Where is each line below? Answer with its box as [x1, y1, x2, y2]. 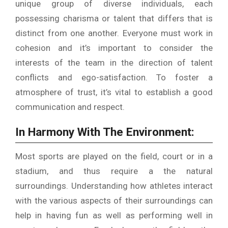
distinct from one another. [15, 28, 120, 39]
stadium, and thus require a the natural [15, 165, 213, 176]
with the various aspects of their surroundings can [15, 195, 213, 206]
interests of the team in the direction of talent [15, 58, 213, 68]
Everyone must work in [122, 28, 213, 39]
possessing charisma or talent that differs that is [15, 13, 213, 24]
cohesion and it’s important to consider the [15, 43, 213, 53]
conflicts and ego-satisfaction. [15, 72, 148, 83]
